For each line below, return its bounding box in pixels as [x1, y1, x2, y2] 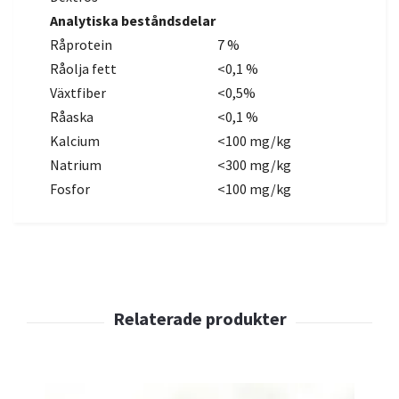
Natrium [50, 156, 102, 175]
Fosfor [50, 180, 90, 199]
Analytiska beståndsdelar [50, 12, 216, 30]
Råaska [50, 108, 94, 126]
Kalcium [50, 132, 100, 151]
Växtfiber [50, 84, 106, 102]
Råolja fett [50, 60, 117, 78]
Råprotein [50, 36, 112, 54]
